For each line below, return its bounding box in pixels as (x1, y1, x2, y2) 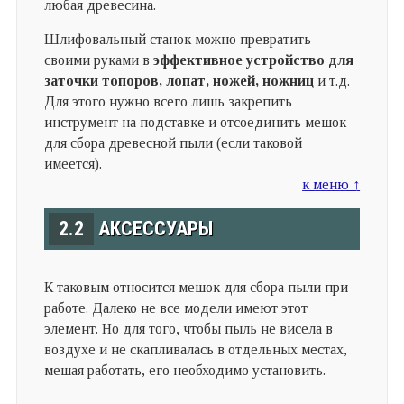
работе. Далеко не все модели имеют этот (43, 300, 308, 317)
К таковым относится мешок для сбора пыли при (43, 280, 348, 296)
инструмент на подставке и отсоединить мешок (43, 115, 346, 131)
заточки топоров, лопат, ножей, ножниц (43, 73, 314, 89)
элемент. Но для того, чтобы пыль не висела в (43, 321, 333, 337)
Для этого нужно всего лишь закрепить (43, 94, 292, 110)
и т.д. (313, 73, 350, 89)
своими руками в (43, 52, 150, 69)
